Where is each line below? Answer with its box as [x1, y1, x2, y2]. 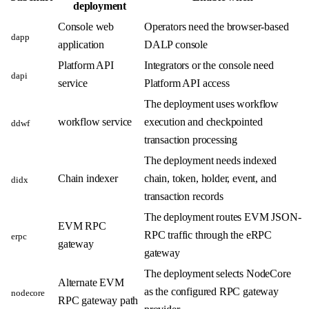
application [58, 39, 105, 51]
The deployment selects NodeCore [144, 268, 291, 280]
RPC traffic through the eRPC [144, 229, 272, 241]
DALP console [144, 39, 208, 51]
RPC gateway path [58, 295, 139, 307]
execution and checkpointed [144, 116, 263, 128]
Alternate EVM [58, 277, 124, 289]
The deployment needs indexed [144, 154, 277, 167]
